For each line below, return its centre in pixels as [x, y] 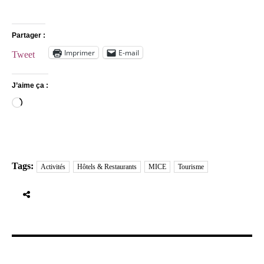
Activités [53, 167]
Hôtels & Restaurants [107, 167]
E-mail [129, 52]
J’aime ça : [30, 85]
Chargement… [49, 104]
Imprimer [80, 52]
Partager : [29, 35]
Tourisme [191, 167]
